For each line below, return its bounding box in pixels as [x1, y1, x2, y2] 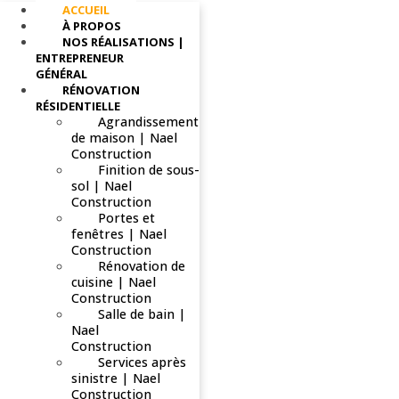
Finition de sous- [98, 160, 199, 178]
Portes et [98, 208, 155, 226]
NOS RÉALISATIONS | [62, 33, 184, 50]
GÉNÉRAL [36, 65, 87, 82]
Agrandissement [98, 112, 199, 130]
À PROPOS [62, 17, 121, 34]
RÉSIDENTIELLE [36, 97, 120, 114]
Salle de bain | [98, 305, 186, 322]
